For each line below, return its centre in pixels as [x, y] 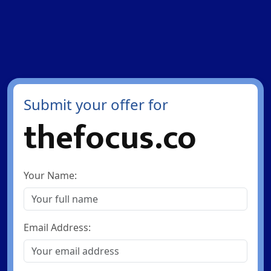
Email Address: [57, 227]
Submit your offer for [96, 104]
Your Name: [50, 175]
